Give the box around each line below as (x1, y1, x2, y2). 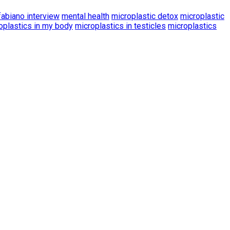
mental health (62, 11, 109, 21)
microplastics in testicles (75, 21, 166, 31)
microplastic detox (111, 11, 178, 21)
